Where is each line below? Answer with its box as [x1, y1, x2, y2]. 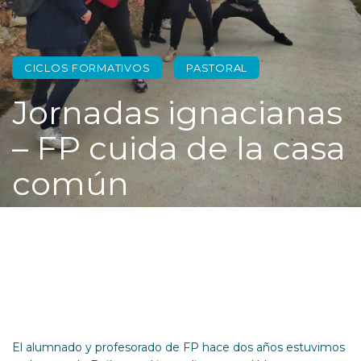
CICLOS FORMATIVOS [24, 61, 151, 74]
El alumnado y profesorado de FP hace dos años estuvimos [12, 340, 345, 355]
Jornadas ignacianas [12, 93, 342, 132]
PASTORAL [186, 61, 248, 74]
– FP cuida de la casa [12, 128, 346, 168]
